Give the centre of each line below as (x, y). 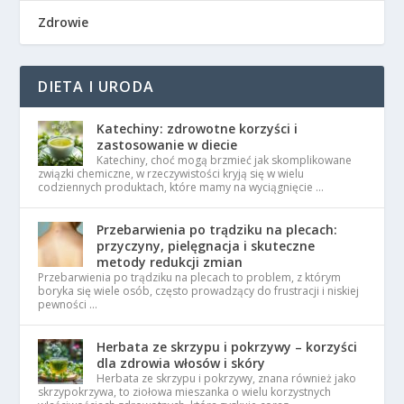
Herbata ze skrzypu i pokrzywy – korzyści (227, 347)
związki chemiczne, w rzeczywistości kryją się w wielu (171, 174)
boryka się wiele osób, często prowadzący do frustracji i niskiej (199, 291)
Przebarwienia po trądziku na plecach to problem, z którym (190, 278)
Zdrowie (64, 23)
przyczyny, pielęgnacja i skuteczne (206, 246)
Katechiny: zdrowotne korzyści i (197, 129)
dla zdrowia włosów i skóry (181, 363)
